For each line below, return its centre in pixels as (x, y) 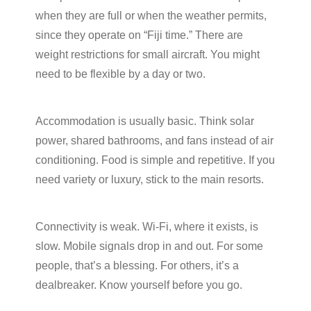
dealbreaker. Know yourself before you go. (139, 285)
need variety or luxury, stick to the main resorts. (150, 179)
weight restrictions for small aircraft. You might (148, 54)
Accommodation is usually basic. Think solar (145, 121)
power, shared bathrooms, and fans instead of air (154, 140)
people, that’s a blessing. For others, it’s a (137, 265)
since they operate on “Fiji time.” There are (139, 35)
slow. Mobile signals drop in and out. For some (149, 246)
